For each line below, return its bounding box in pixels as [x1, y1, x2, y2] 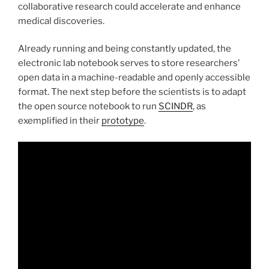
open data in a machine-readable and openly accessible [18, 72, 250, 83]
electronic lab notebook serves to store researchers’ [18, 58, 240, 69]
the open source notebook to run [18, 101, 159, 112]
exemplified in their [18, 115, 101, 127]
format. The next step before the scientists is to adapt [18, 86, 246, 98]
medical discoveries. [18, 15, 104, 26]
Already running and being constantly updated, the [18, 43, 231, 55]
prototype [101, 115, 144, 127]
